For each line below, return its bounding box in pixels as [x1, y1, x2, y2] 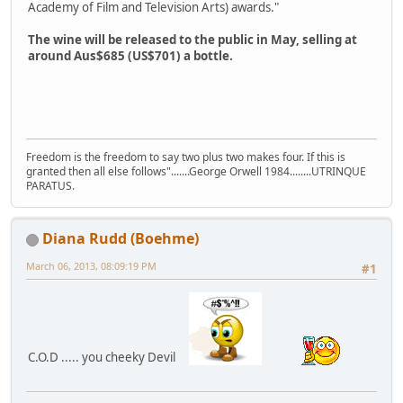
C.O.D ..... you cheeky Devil [28, 348, 189, 365]
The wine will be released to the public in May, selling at [28, 31, 357, 49]
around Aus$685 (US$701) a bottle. [28, 48, 233, 65]
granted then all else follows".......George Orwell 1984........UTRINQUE [26, 164, 366, 180]
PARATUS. [26, 178, 75, 194]
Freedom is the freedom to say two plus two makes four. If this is [26, 149, 345, 166]
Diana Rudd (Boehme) [42, 228, 199, 249]
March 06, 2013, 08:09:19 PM [26, 259, 157, 273]
